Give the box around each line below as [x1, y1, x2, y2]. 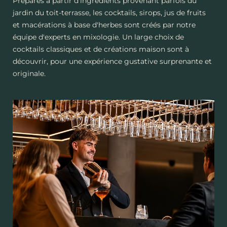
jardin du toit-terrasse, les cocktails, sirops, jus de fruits [13, 8, 206, 18]
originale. [13, 69, 46, 79]
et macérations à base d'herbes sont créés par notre [13, 20, 196, 30]
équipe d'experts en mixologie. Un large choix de [13, 32, 184, 42]
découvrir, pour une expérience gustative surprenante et [13, 57, 212, 66]
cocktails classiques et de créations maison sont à [13, 45, 189, 54]
